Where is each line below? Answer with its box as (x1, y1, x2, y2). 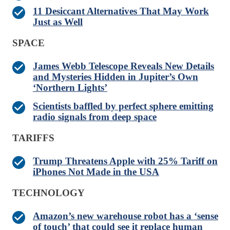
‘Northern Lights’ (33, 82, 107, 93)
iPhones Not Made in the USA (33, 166, 159, 178)
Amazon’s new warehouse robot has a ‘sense (33, 210, 218, 222)
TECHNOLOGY (12, 187, 85, 199)
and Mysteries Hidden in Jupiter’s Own (33, 71, 198, 83)
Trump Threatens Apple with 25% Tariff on (33, 156, 218, 167)
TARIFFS (12, 132, 54, 144)
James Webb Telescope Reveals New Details (33, 61, 214, 72)
